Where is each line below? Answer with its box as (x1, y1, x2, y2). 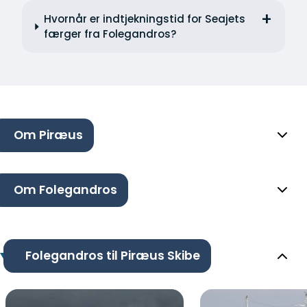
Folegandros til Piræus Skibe (25, 247, 200, 265)
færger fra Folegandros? (43, 26, 177, 41)
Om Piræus (14, 127, 83, 144)
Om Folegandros (14, 182, 117, 199)
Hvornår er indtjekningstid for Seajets (43, 11, 245, 26)
